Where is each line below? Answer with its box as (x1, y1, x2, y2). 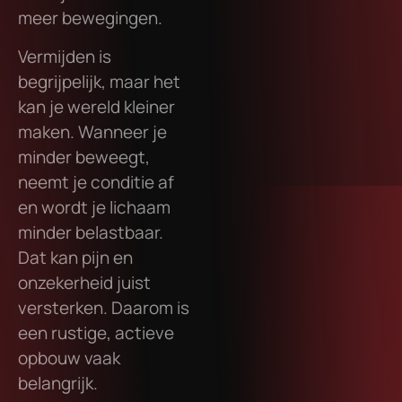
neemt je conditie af (18, 170, 174, 194)
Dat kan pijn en (18, 245, 133, 269)
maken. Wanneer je (18, 119, 167, 144)
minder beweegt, (18, 144, 150, 169)
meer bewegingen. (18, 6, 162, 31)
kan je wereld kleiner (18, 94, 175, 118)
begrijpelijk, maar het (18, 69, 180, 93)
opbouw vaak (18, 345, 120, 370)
